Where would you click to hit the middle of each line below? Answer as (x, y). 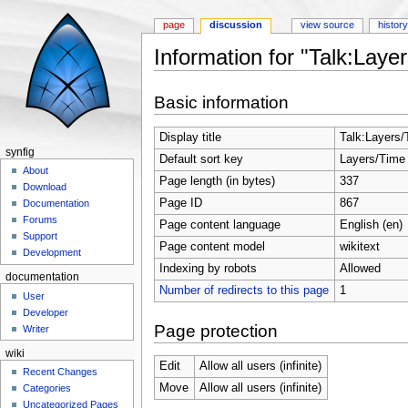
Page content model (212, 246)
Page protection (215, 331)
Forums (41, 220)
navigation (230, 77)
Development (52, 253)
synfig (20, 152)
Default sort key (201, 159)
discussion (236, 25)
